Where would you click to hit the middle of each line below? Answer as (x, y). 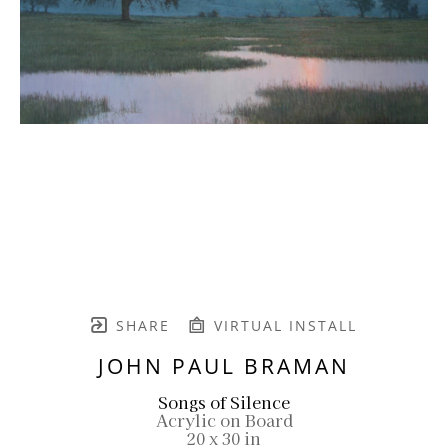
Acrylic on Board (224, 419)
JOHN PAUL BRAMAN (224, 365)
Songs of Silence (224, 401)
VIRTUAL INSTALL (282, 325)
